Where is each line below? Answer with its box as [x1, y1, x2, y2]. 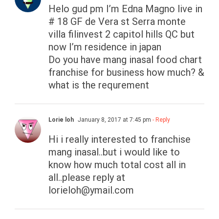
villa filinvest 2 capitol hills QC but [48, 28, 195, 41]
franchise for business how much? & [48, 66, 204, 79]
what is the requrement [48, 79, 149, 91]
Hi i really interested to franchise [48, 133, 191, 146]
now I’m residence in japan [48, 41, 161, 53]
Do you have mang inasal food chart [48, 54, 202, 66]
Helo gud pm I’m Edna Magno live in [48, 3, 202, 15]
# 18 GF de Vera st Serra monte [48, 16, 186, 28]
